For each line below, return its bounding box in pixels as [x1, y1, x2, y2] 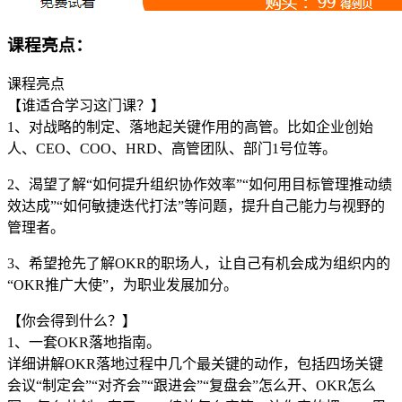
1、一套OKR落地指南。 [7, 335, 161, 351]
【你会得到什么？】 [7, 313, 136, 329]
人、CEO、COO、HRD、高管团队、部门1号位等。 [7, 141, 336, 157]
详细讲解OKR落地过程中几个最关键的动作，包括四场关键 [7, 356, 383, 372]
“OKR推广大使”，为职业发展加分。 [7, 277, 238, 293]
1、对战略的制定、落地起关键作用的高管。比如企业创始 [7, 119, 373, 135]
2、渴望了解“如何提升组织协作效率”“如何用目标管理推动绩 [7, 177, 392, 193]
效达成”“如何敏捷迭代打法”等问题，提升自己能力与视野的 [7, 198, 385, 214]
